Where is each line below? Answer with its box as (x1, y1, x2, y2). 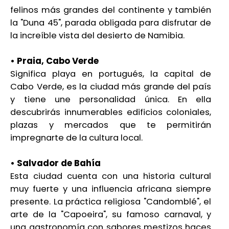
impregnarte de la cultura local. (10, 132, 143, 144)
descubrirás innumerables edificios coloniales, (10, 106, 212, 119)
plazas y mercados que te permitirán (10, 119, 212, 131)
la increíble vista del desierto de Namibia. (10, 30, 185, 42)
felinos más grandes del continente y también (10, 4, 212, 16)
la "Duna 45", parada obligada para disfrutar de (10, 17, 212, 29)
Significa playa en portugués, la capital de (10, 68, 212, 80)
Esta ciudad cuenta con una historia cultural (10, 170, 212, 182)
